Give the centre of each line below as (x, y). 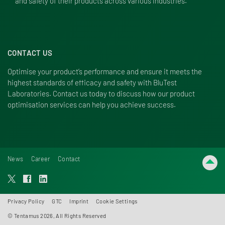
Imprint (79, 201)
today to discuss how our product (141, 93)
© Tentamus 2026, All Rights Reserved (57, 216)
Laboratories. (30, 93)
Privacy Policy (26, 201)
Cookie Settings (117, 201)
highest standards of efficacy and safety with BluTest (92, 82)
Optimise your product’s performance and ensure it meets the (105, 71)
